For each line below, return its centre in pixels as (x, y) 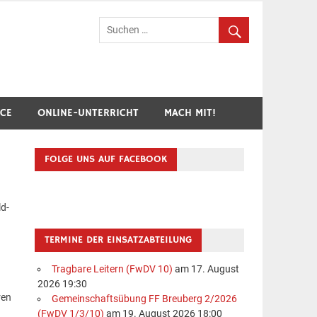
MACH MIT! (190, 113)
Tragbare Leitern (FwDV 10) (112, 270)
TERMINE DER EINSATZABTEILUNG (119, 240)
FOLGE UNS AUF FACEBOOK (106, 159)
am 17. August (206, 270)
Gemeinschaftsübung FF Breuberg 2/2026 (144, 299)
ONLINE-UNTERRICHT (88, 113)
